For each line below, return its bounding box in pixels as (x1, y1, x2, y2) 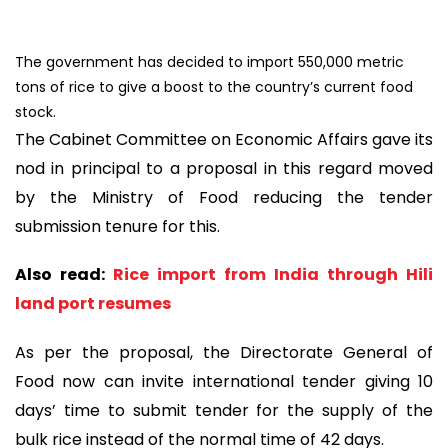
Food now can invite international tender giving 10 (15, 369, 433, 393)
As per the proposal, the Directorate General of (15, 340, 433, 364)
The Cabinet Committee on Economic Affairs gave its (15, 127, 433, 151)
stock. (15, 101, 56, 122)
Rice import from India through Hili (113, 263, 433, 287)
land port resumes (15, 292, 171, 316)
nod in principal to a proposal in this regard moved (15, 156, 433, 180)
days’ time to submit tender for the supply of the (15, 398, 433, 422)
